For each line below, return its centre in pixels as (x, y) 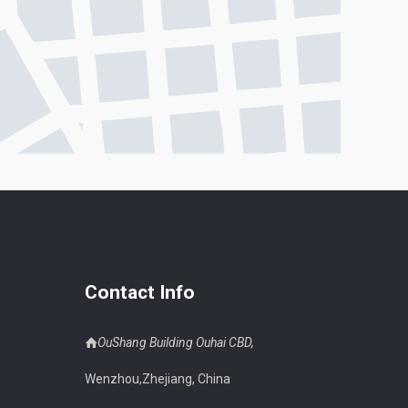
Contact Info (140, 293)
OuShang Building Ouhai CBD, (176, 343)
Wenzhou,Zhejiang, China (158, 379)
